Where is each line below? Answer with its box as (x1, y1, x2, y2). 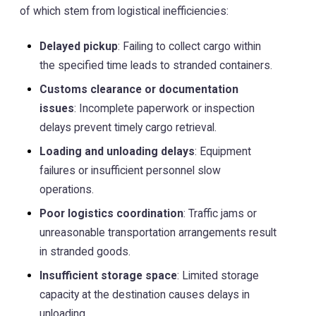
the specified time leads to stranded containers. (39, 58, 272, 72)
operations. (39, 182, 94, 196)
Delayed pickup (39, 39, 118, 53)
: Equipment (195, 144, 251, 158)
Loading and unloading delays (39, 144, 195, 158)
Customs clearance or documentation (39, 82, 238, 96)
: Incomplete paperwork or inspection (74, 101, 255, 115)
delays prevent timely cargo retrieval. (39, 120, 217, 134)
